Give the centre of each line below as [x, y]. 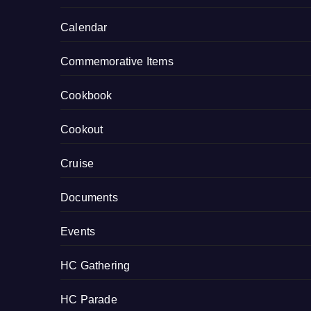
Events [78, 232]
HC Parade [89, 300]
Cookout [82, 130]
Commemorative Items [117, 62]
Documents [89, 198]
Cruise [77, 164]
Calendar [84, 28]
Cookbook [86, 96]
